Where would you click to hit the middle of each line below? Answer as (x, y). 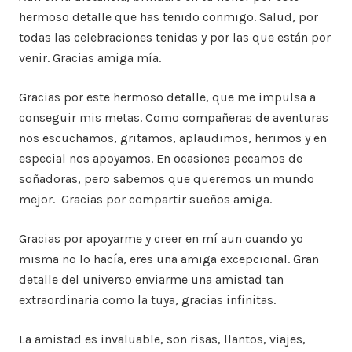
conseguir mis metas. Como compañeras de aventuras (174, 118)
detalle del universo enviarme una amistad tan (151, 280)
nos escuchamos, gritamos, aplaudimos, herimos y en (173, 138)
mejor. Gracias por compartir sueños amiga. (145, 200)
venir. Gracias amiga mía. (90, 58)
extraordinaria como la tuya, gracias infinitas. (147, 300)
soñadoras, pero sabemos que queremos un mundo (167, 179)
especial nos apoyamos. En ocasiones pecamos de (161, 159)
